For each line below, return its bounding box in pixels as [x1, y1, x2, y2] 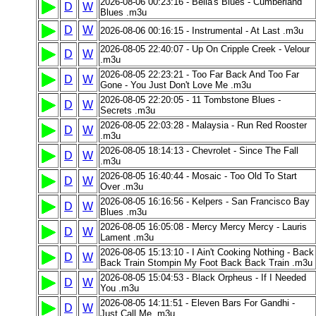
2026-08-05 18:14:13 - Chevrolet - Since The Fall [100, 145, 298, 156]
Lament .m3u [100, 232, 154, 243]
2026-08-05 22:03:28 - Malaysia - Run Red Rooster [100, 120, 307, 130]
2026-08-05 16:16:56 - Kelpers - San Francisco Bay [100, 196, 310, 207]
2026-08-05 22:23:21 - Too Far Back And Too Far [100, 69, 299, 80]
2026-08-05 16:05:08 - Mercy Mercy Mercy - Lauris [100, 221, 307, 232]
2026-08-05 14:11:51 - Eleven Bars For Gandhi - [100, 298, 295, 308]
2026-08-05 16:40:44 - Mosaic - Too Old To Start [100, 171, 297, 181]
